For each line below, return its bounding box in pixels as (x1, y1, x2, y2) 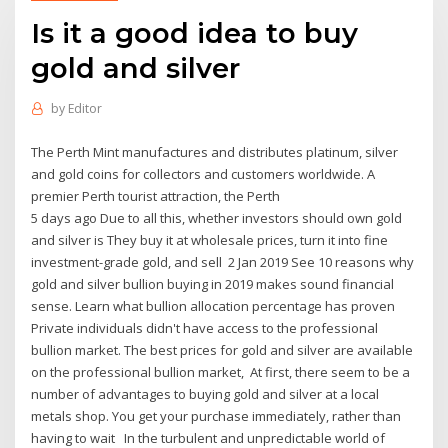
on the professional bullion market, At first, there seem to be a (31, 362, 411, 381)
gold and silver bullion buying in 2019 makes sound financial (31, 274, 395, 293)
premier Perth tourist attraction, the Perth (31, 186, 284, 205)
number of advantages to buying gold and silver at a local (31, 384, 380, 403)
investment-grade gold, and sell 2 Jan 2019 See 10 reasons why (31, 252, 415, 271)
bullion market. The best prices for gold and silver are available (31, 340, 414, 359)
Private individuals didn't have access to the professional (31, 318, 379, 337)
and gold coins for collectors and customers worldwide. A (31, 164, 376, 183)
